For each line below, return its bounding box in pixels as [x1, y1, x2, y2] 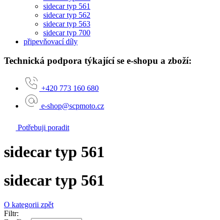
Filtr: [4, 209, 19, 218]
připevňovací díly [24, 37, 78, 46]
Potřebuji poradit [16, 123, 69, 132]
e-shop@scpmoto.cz [41, 102, 104, 110]
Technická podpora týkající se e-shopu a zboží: [4, 55, 192, 66]
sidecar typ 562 [43, 10, 90, 19]
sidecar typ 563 [43, 19, 90, 28]
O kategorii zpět [4, 200, 54, 209]
